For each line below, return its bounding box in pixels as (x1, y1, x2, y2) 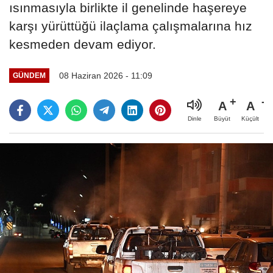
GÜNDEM (12, 71, 46, 80)
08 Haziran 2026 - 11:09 (58, 70, 152, 80)
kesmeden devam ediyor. (9, 37, 156, 51)
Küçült (241, 115, 259, 122)
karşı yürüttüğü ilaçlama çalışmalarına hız (9, 18, 252, 33)
